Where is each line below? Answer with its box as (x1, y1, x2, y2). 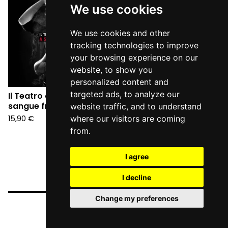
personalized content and (70, 77, 168, 87)
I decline (122, 173, 152, 182)
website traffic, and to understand (70, 101, 202, 111)
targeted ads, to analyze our (70, 89, 180, 99)
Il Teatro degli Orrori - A (8, 90, 106, 102)
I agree (125, 152, 149, 161)
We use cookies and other (70, 28, 170, 38)
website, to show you (70, 65, 153, 75)
